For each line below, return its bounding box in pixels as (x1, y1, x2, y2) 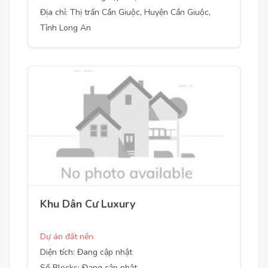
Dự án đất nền (40, 231, 93, 242)
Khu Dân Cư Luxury (40, 197, 135, 211)
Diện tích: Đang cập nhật (40, 246, 132, 258)
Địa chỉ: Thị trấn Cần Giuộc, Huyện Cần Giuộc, (40, 7, 211, 18)
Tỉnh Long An (40, 22, 91, 33)
